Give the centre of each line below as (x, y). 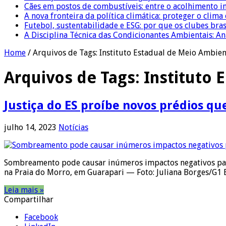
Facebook (41, 217)
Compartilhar (29, 199)
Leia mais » (24, 190)
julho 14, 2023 (30, 127)
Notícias (73, 127)
